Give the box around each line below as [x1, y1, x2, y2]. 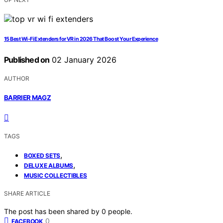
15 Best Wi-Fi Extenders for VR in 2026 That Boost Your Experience [4, 36, 158, 43]
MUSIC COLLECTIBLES [24, 171, 87, 179]
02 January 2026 [49, 55, 117, 65]
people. [108, 207, 132, 216]
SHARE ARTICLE [4, 189, 50, 197]
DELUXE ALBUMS [24, 161, 74, 169]
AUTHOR [4, 75, 29, 83]
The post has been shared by [4, 207, 102, 216]
